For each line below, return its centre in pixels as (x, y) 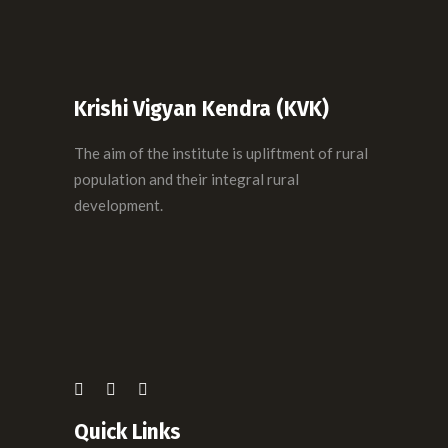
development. (118, 205)
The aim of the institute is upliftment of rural (221, 153)
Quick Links (127, 432)
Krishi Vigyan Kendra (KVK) (201, 109)
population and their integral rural (186, 179)
